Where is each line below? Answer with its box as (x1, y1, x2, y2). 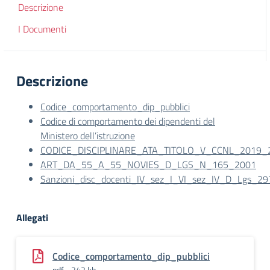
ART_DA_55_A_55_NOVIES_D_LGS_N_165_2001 (40, 157, 256, 172)
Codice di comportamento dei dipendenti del (40, 114, 215, 128)
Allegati (16, 210, 48, 225)
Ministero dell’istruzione (40, 128, 135, 143)
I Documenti (18, 22, 66, 36)
